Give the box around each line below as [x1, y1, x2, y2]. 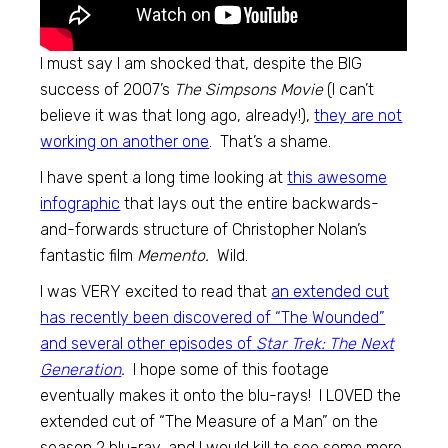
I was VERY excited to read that [40, 282, 272, 301]
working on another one [40, 132, 210, 151]
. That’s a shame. [209, 132, 332, 151]
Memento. [137, 246, 210, 265]
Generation [40, 360, 122, 379]
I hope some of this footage [125, 360, 330, 379]
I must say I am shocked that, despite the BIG [40, 54, 363, 73]
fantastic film [40, 246, 138, 265]
